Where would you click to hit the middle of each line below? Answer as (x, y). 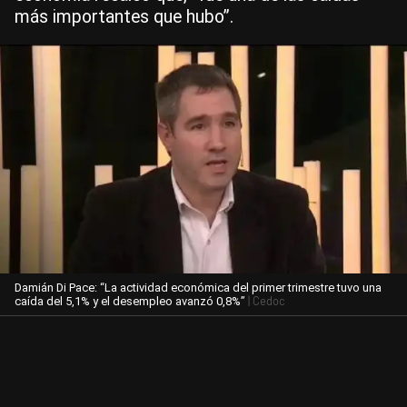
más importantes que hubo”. (124, 17)
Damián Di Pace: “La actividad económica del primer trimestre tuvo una (198, 287)
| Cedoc (265, 300)
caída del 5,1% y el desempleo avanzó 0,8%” (130, 301)
